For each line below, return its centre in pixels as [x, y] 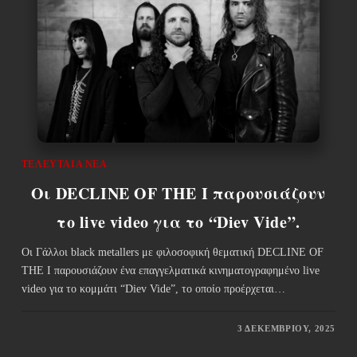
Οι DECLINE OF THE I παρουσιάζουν [178, 193]
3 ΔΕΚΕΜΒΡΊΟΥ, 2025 [287, 328]
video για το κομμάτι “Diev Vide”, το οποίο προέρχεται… [153, 288]
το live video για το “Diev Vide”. [178, 222]
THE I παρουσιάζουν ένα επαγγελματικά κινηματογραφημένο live [170, 270]
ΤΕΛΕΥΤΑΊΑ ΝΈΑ [64, 164]
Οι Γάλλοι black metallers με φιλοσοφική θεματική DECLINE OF [172, 252]
